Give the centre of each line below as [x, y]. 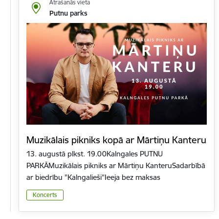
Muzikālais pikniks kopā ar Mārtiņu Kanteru [116, 140]
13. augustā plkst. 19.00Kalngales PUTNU [95, 154]
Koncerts [45, 195]
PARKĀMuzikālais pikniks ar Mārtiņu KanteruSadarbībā [116, 166]
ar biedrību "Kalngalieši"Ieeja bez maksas [93, 177]
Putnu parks [68, 13]
